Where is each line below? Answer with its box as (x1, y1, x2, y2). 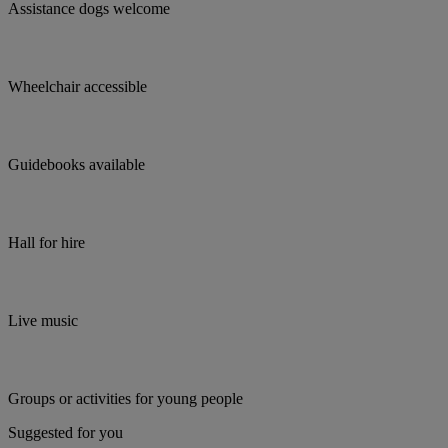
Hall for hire (8, 234, 85, 252)
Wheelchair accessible (8, 78, 147, 96)
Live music (8, 312, 78, 330)
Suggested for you (8, 424, 123, 442)
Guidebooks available (8, 156, 145, 174)
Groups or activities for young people (8, 390, 243, 408)
